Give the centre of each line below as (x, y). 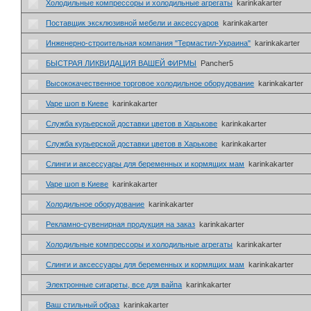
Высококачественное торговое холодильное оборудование (150, 84)
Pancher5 (217, 64)
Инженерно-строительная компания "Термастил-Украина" (149, 43)
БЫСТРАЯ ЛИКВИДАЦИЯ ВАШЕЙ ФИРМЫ (121, 64)
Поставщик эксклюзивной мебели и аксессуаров (133, 23)
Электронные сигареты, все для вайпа (114, 285)
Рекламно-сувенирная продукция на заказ (121, 225)
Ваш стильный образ (83, 305)
